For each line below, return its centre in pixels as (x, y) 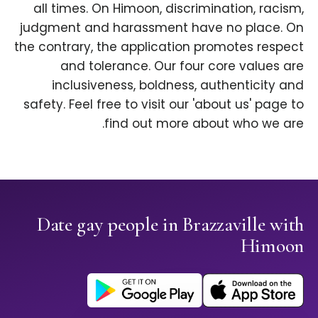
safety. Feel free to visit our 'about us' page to (164, 105)
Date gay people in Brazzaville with (170, 225)
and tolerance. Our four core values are (182, 66)
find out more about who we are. (204, 124)
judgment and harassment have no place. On (162, 28)
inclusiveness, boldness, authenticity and (178, 86)
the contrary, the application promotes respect (159, 47)
